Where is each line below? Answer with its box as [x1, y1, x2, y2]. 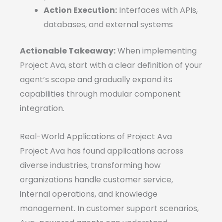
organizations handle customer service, [20, 174, 173, 186]
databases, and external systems [44, 19, 173, 31]
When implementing [115, 45, 197, 57]
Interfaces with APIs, [117, 4, 198, 16]
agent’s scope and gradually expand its [20, 74, 172, 86]
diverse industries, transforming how [20, 160, 161, 171]
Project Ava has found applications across [20, 145, 183, 157]
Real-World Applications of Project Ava [20, 131, 172, 143]
